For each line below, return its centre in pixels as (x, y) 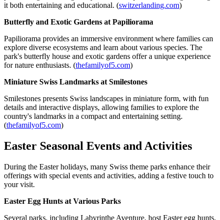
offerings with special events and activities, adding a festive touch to (109, 176)
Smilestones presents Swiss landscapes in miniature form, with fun (106, 99)
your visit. (19, 185)
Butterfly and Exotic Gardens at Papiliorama (79, 22)
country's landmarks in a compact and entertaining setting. (93, 116)
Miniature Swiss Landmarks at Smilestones (76, 82)
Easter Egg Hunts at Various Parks (62, 201)
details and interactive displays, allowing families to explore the (101, 108)
